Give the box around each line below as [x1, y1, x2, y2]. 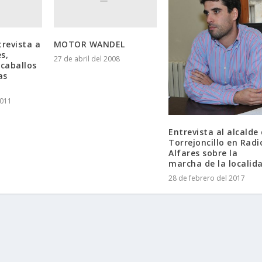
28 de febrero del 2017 [168, 173, 246, 183]
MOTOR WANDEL [53, 39, 125, 50]
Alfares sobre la [168, 147, 238, 158]
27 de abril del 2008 [53, 54, 120, 64]
